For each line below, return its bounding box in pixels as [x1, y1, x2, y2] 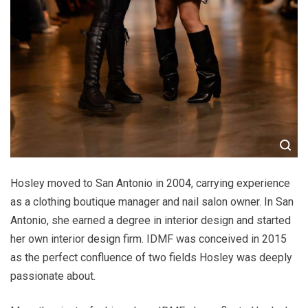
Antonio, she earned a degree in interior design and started [10, 214, 291, 228]
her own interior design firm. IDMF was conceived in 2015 [10, 232, 287, 246]
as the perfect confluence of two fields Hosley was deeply [10, 251, 292, 265]
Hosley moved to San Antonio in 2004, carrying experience [10, 177, 290, 190]
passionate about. [10, 269, 96, 283]
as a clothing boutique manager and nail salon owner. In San [10, 195, 294, 209]
